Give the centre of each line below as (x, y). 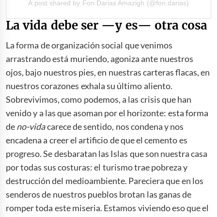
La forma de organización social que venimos (89, 45)
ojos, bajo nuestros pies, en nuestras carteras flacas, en (108, 72)
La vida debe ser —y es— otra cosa (108, 26)
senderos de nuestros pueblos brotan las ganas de (99, 194)
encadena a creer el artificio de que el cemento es (97, 140)
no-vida (31, 127)
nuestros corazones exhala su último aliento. (89, 86)
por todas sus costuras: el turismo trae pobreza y (97, 167)
